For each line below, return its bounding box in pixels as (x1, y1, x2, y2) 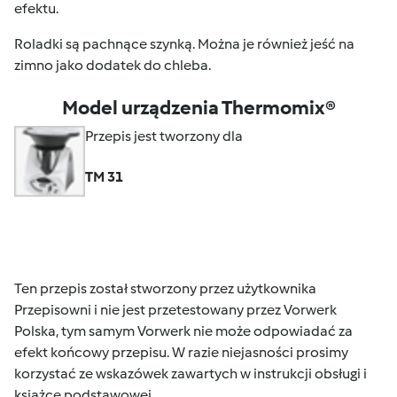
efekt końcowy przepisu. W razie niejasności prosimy (14, 344, 348, 362)
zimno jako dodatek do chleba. (14, 57, 211, 74)
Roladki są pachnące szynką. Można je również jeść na (14, 35, 354, 53)
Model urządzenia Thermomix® (61, 96, 336, 121)
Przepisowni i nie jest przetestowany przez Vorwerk (14, 301, 337, 319)
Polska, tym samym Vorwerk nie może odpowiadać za (14, 323, 353, 340)
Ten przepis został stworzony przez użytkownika (14, 280, 316, 298)
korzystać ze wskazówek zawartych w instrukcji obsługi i (14, 365, 367, 383)
